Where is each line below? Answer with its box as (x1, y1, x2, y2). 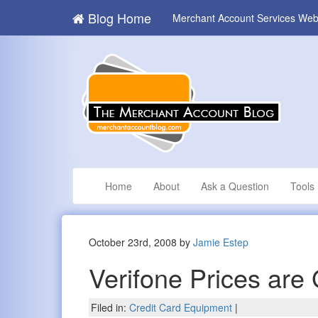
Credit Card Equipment (129, 300, 233, 315)
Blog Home (84, 9, 151, 27)
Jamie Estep (193, 235, 249, 250)
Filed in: (91, 300, 130, 315)
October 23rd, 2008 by (89, 235, 194, 250)
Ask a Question (201, 179, 269, 193)
